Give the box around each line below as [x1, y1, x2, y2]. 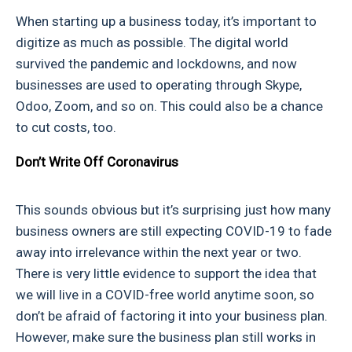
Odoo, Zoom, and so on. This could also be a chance [16, 98, 323, 115]
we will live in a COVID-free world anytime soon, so [16, 287, 314, 303]
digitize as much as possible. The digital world [16, 35, 288, 51]
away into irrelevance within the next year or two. [16, 244, 302, 261]
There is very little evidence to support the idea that [16, 266, 317, 282]
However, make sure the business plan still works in [16, 329, 316, 346]
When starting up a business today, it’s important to [16, 13, 317, 30]
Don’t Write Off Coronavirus [16, 154, 178, 170]
